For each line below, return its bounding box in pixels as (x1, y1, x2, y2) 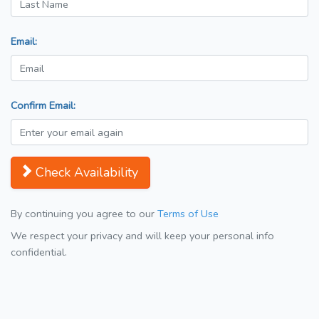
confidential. (11, 245, 67, 260)
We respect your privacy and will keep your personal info (11, 229, 274, 244)
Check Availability (36, 164, 138, 182)
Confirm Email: (11, 98, 75, 113)
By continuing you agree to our (11, 206, 157, 221)
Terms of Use (157, 206, 219, 221)
